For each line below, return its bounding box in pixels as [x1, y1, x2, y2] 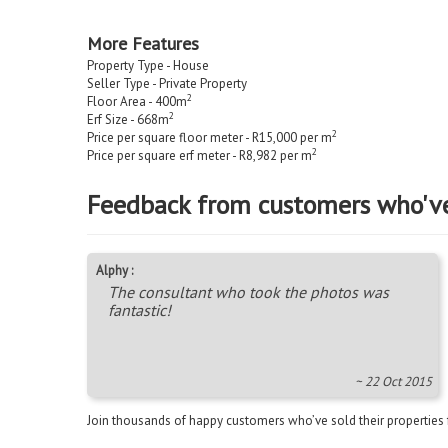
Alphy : [96, 261, 133, 279]
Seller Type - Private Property [87, 74, 247, 92]
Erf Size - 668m [87, 110, 169, 128]
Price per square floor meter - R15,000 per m [87, 128, 332, 146]
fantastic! [108, 299, 171, 320]
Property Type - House [87, 56, 209, 74]
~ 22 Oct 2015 [355, 372, 432, 390]
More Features [87, 31, 199, 55]
